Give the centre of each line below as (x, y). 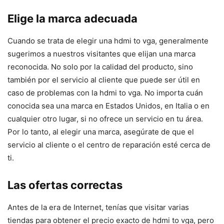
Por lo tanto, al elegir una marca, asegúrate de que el (101, 132)
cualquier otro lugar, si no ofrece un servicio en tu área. (105, 119)
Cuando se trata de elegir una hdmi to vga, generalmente (108, 41)
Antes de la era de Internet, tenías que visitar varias (98, 207)
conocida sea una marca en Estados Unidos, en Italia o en (108, 106)
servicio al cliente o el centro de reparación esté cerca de (109, 145)
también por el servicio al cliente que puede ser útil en (104, 80)
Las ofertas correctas (65, 185)
